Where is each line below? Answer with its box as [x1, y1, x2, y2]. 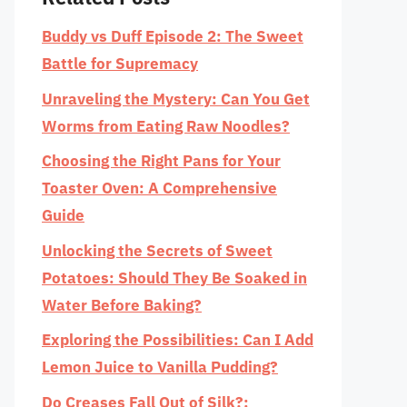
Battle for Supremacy [42, 54, 198, 74]
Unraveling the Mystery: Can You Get [42, 88, 310, 109]
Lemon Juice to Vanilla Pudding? [42, 357, 278, 377]
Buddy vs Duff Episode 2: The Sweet [42, 26, 303, 46]
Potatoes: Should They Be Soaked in [42, 267, 307, 288]
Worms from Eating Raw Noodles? [42, 115, 290, 136]
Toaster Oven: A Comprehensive [42, 178, 277, 198]
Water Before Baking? [42, 294, 202, 315]
